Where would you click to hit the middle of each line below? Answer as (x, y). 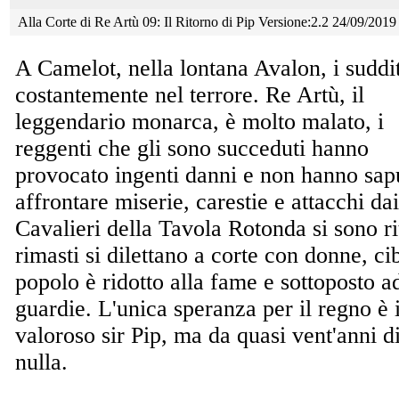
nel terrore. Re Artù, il (260, 94)
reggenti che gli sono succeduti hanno (192, 148)
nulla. (41, 362)
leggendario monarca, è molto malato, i (199, 121)
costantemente (85, 94)
